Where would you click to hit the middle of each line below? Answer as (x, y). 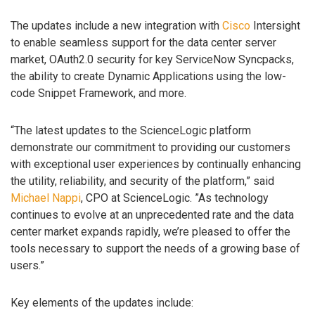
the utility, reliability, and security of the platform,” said (142, 181)
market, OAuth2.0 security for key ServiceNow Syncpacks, (152, 60)
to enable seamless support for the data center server (143, 43)
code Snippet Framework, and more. (98, 94)
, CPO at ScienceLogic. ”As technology (175, 198)
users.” (27, 266)
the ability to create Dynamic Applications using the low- (148, 77)
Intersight (275, 26)
